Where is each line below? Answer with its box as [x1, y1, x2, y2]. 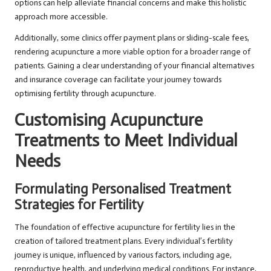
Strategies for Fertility [15, 197, 143, 214]
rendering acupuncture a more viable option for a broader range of [15, 47, 250, 57]
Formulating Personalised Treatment [15, 181, 231, 198]
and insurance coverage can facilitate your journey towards [15, 74, 221, 85]
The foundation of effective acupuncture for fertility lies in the [15, 222, 235, 233]
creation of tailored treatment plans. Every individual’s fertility [15, 236, 233, 247]
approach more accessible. [15, 11, 108, 22]
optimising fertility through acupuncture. [15, 88, 156, 99]
